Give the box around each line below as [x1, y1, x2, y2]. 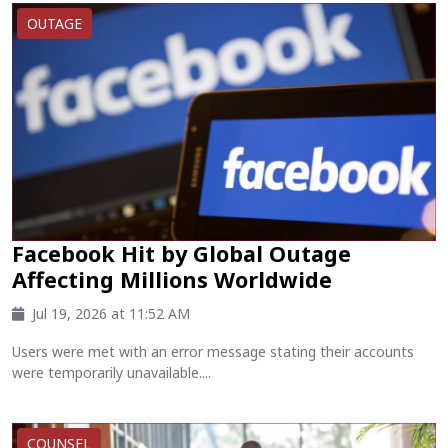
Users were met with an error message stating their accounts [12, 342, 414, 362]
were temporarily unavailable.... [12, 363, 211, 383]
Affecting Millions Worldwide [12, 265, 332, 295]
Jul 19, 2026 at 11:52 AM [32, 304, 190, 324]
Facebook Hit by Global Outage [12, 239, 351, 269]
